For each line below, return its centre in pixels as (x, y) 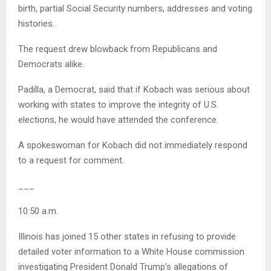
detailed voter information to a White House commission (131, 252)
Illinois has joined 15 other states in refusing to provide (127, 237)
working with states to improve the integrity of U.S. (118, 105)
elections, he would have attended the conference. (118, 120)
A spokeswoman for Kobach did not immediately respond (133, 145)
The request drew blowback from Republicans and (118, 49)
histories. (36, 24)
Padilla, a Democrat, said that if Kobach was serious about (134, 90)
